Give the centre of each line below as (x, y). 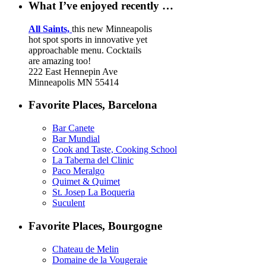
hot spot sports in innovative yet (88, 39)
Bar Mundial (76, 139)
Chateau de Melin (85, 249)
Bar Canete (73, 128)
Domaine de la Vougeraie (100, 259)
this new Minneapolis (112, 28)
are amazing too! (60, 61)
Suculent (69, 203)
